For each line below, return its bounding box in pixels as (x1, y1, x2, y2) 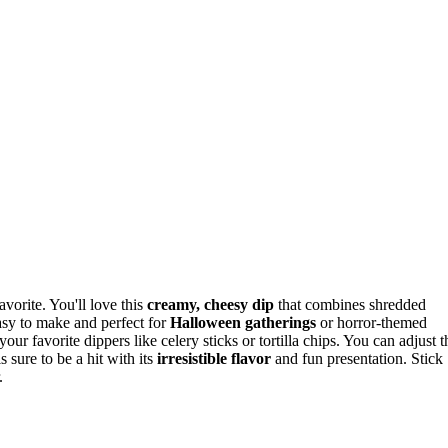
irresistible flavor (157, 350, 271, 368)
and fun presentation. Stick (271, 350, 443, 368)
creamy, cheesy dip (147, 296, 274, 314)
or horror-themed (316, 314, 427, 332)
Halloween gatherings (170, 314, 316, 332)
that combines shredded (274, 296, 426, 314)
